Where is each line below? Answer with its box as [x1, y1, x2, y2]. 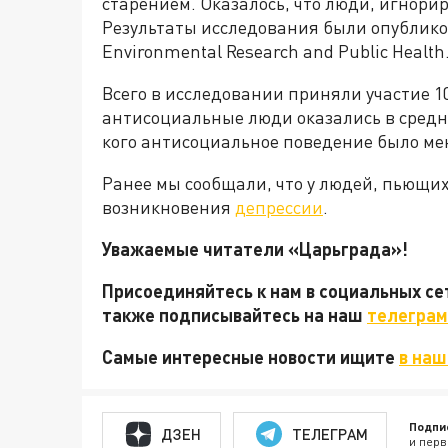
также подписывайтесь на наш [102, 304, 367, 326]
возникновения [102, 196, 235, 218]
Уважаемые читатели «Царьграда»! [102, 238, 412, 260]
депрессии [235, 196, 323, 218]
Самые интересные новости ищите [102, 346, 399, 368]
